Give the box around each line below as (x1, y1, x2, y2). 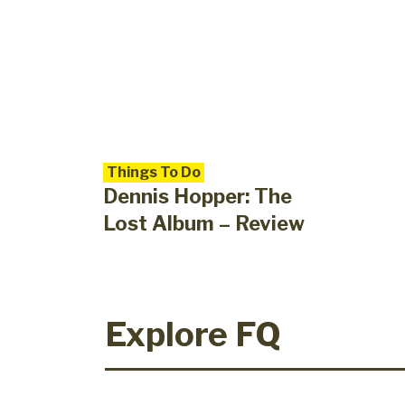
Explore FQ (105, 314, 281, 355)
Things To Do (107, 164, 201, 182)
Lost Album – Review (103, 212, 305, 236)
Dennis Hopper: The (103, 184, 292, 209)
